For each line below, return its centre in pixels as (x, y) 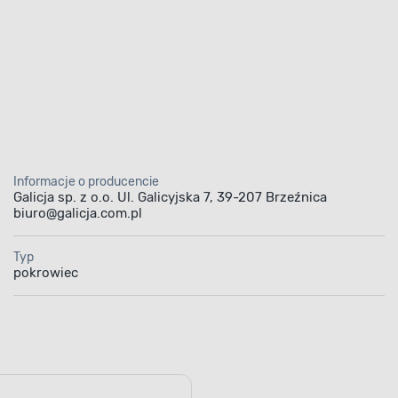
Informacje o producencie (86, 181)
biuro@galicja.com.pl (77, 213)
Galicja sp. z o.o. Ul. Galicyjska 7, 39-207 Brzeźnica (170, 197)
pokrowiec (45, 272)
